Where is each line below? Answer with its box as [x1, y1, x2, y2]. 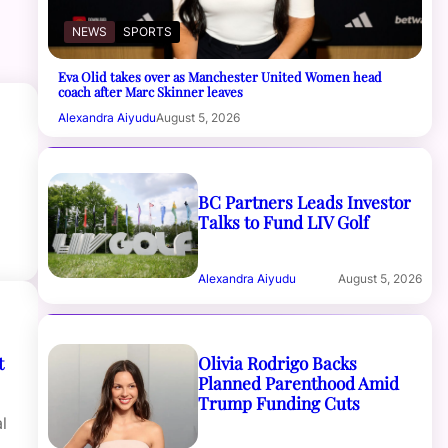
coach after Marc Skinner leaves [58, 82, 244, 100]
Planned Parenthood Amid [197, 370, 399, 394]
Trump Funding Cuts [197, 390, 360, 414]
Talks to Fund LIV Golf [197, 209, 369, 233]
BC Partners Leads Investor [197, 189, 411, 213]
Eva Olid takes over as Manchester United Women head [58, 67, 383, 85]
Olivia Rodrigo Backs [197, 350, 357, 374]
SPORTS [123, 23, 173, 39]
